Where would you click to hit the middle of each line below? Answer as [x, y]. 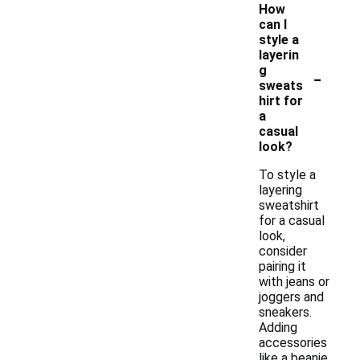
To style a [287, 175]
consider [283, 251]
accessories [293, 343]
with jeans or [294, 282]
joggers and [291, 297]
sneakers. [285, 312]
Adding [278, 327]
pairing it [282, 266]
